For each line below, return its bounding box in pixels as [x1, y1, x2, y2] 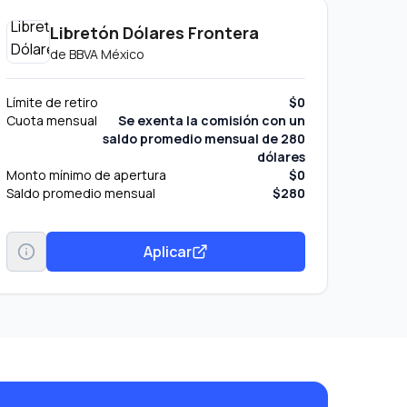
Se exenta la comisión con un [117, 112, 305, 129]
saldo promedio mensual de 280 [102, 130, 305, 147]
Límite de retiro [5, 94, 98, 111]
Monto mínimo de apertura [5, 166, 166, 184]
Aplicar [143, 241, 192, 262]
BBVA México [68, 45, 144, 63]
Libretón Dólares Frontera [49, 22, 259, 44]
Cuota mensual [5, 112, 97, 129]
